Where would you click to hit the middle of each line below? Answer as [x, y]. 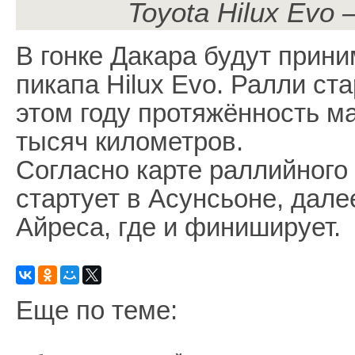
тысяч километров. [130, 141]
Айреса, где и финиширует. [178, 227]
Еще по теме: [97, 310]
